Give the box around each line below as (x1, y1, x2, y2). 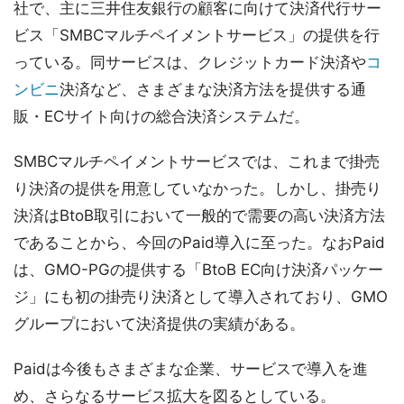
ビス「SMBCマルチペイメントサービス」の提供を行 (14, 26, 380, 44)
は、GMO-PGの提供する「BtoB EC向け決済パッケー (14, 261, 383, 279)
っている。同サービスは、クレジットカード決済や (14, 53, 366, 71)
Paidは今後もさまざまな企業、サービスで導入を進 (14, 360, 368, 378)
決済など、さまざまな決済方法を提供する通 (60, 80, 366, 98)
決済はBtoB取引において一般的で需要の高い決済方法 (14, 207, 385, 225)
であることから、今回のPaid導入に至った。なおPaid (14, 234, 385, 252)
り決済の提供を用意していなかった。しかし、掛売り (14, 179, 381, 197)
